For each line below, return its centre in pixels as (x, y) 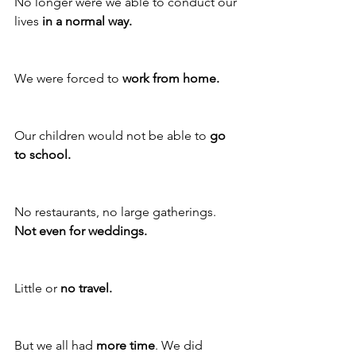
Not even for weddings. (82, 231)
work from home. (171, 79)
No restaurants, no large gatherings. (117, 212)
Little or (37, 288)
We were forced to (68, 79)
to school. (43, 155)
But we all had (55, 346)
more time (126, 346)
